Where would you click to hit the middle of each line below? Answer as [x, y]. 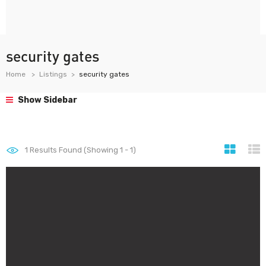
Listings [53, 74]
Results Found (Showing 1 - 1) [82, 150]
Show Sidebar [47, 100]
